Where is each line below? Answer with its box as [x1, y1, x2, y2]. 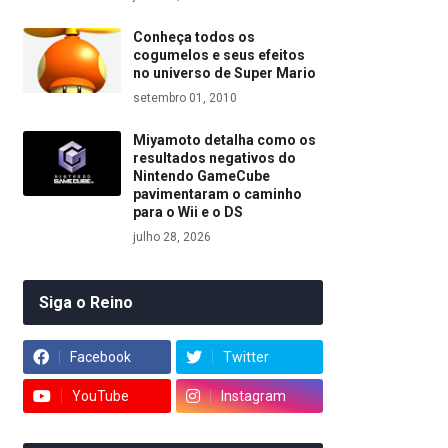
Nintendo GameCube [133, 168, 270, 185]
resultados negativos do [133, 150, 296, 167]
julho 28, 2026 [133, 230, 211, 245]
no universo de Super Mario [133, 65, 316, 82]
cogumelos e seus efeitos [133, 47, 305, 64]
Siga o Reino [39, 293, 133, 313]
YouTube [72, 388, 129, 405]
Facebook [70, 349, 131, 366]
